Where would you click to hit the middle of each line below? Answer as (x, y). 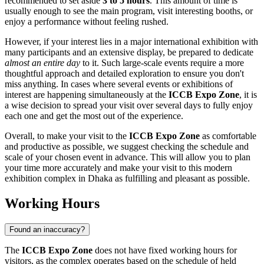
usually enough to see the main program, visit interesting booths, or (129, 11)
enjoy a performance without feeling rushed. (87, 22)
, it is (248, 95)
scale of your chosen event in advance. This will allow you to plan (128, 157)
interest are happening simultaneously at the (87, 95)
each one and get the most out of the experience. (94, 116)
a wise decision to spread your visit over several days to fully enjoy (129, 105)
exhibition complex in (46, 179)
